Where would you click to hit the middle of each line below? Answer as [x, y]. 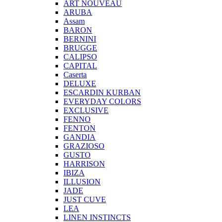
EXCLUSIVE [86, 110]
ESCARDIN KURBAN [102, 92]
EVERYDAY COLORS [102, 101]
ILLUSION [82, 181]
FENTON [80, 128]
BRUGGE [80, 48]
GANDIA [80, 137]
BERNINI [80, 39]
